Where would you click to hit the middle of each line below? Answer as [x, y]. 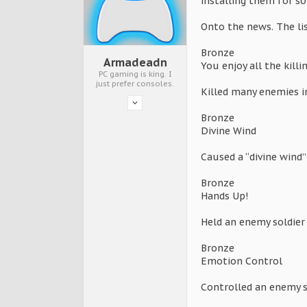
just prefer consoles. [135, 84]
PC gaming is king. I [135, 74]
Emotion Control [242, 261]
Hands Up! [224, 196]
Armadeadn [135, 63]
